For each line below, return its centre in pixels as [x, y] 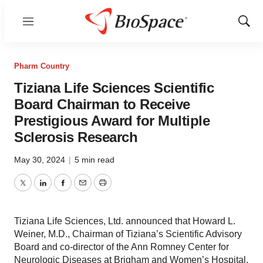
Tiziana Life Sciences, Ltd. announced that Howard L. [125, 221]
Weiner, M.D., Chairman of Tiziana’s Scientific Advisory [128, 234]
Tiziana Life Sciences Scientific [114, 88]
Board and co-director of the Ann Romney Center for [122, 247]
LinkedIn [60, 190]
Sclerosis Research [76, 137]
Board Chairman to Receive [102, 104]
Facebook [83, 190]
